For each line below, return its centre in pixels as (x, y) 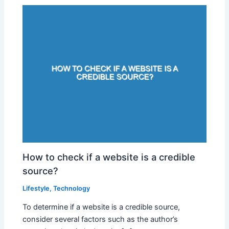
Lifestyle (36, 188)
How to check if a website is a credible (109, 157)
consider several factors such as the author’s (100, 220)
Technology (72, 188)
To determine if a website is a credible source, (101, 207)
